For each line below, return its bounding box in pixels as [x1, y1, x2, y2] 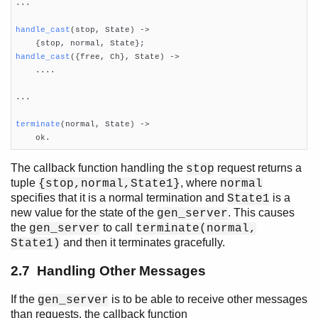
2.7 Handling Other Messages [11, 263, 206, 279]
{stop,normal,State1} [38, 177, 180, 190]
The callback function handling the [11, 161, 186, 174]
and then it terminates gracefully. [60, 236, 225, 248]
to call [100, 221, 136, 234]
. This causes [228, 206, 295, 219]
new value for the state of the [11, 206, 157, 219]
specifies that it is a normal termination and [11, 191, 227, 204]
